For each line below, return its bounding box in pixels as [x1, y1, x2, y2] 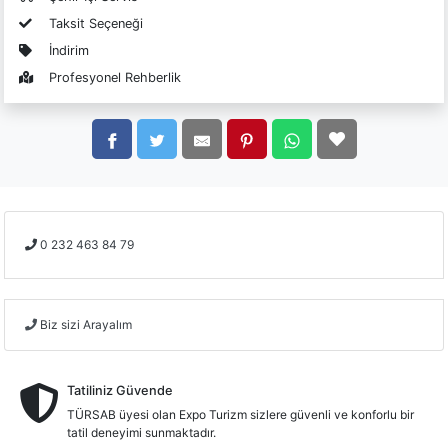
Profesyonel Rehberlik [49, 70, 181, 86]
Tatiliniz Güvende [67, 383, 173, 399]
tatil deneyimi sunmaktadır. [67, 425, 216, 441]
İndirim [49, 43, 89, 59]
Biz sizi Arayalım [40, 317, 132, 333]
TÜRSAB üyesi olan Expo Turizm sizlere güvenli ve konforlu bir [67, 407, 414, 423]
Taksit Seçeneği [49, 16, 143, 32]
